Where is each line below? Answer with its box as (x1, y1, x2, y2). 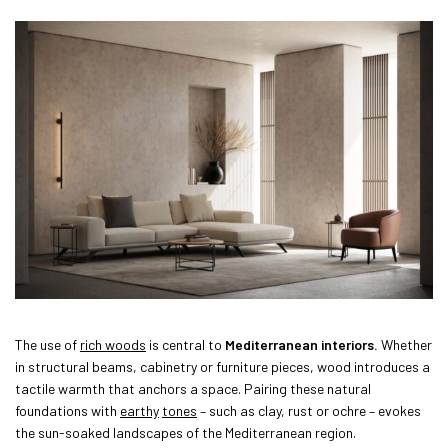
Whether (378, 336, 432, 354)
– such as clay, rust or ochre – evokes (197, 402, 421, 420)
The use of (15, 336, 80, 354)
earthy (120, 402, 159, 420)
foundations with (15, 402, 120, 420)
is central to (146, 336, 225, 354)
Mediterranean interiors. (225, 336, 378, 354)
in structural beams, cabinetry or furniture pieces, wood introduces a (15, 358, 430, 376)
